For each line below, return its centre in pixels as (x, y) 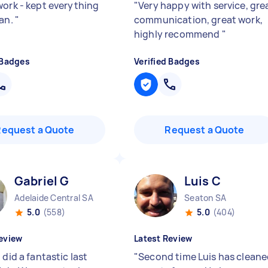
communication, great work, (198, 20)
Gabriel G (42, 181)
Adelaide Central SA (54, 198)
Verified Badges (167, 61)
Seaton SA (205, 198)
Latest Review (163, 238)
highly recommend (178, 34)
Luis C (202, 181)
